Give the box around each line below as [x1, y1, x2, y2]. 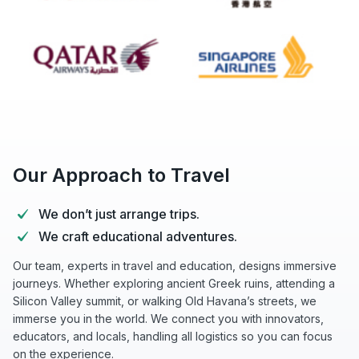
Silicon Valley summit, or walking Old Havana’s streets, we [13, 294, 317, 309]
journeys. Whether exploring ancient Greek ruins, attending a [13, 276, 335, 291]
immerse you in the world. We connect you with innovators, [13, 312, 324, 326]
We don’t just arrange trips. [38, 206, 200, 223]
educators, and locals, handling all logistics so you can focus [13, 329, 333, 344]
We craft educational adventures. [38, 228, 237, 245]
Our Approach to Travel [13, 163, 230, 188]
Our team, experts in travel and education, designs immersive [13, 259, 337, 273]
